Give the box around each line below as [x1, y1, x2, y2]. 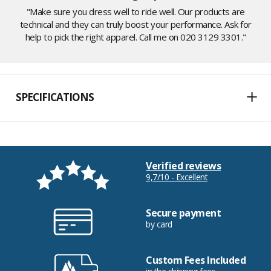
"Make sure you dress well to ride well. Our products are [26, 5, 245, 18]
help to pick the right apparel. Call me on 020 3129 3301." [25, 31, 246, 44]
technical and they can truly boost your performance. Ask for [19, 18, 252, 31]
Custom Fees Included [146, 253, 246, 267]
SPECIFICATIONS [16, 90, 94, 105]
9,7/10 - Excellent [146, 171, 207, 183]
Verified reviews [146, 159, 221, 173]
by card [146, 218, 172, 230]
